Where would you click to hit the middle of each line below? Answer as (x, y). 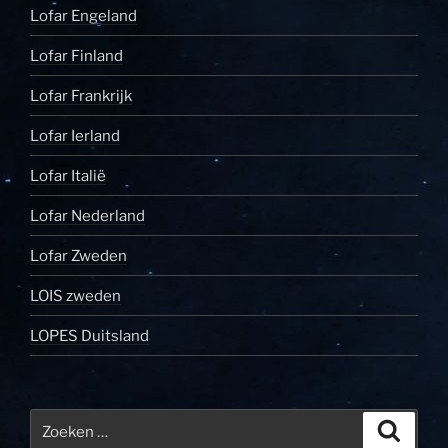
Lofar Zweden (78, 255)
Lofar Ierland (75, 135)
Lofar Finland (76, 55)
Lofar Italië (68, 175)
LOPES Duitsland (89, 335)
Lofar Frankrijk (81, 95)
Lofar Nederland (87, 215)
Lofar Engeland (83, 15)
